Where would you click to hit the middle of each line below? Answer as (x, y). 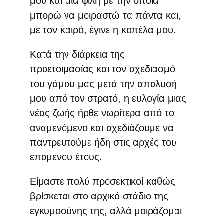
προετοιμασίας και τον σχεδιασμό (102, 69)
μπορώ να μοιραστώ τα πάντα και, (105, 15)
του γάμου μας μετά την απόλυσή (103, 83)
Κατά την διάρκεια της (77, 54)
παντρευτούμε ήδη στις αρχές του (103, 142)
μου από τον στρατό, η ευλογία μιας (108, 98)
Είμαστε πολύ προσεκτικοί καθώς (102, 181)
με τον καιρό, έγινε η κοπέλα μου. (103, 30)
